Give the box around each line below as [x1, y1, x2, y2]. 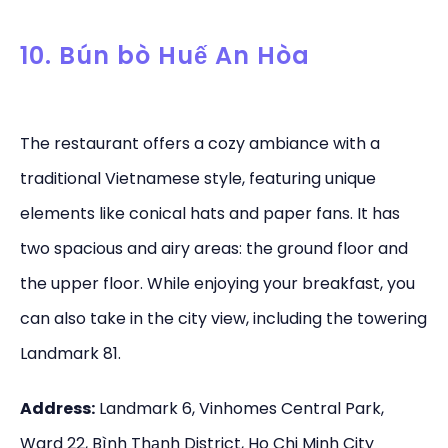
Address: [20, 396, 95, 420]
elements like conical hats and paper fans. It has [20, 201, 400, 225]
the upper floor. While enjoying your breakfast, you [20, 271, 415, 295]
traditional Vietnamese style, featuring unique [20, 166, 376, 190]
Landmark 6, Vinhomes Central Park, [95, 396, 384, 420]
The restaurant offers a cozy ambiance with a [20, 131, 380, 155]
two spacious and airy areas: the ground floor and [20, 236, 408, 260]
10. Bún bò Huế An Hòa [20, 38, 310, 72]
